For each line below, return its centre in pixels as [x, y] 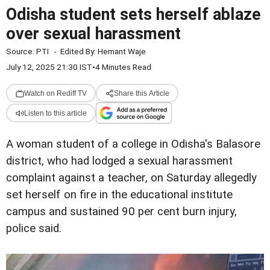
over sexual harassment [93, 34]
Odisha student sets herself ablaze [133, 14]
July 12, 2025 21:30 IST [49, 67]
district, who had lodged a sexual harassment [119, 161]
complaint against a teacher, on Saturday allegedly [131, 178]
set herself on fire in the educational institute [119, 195]
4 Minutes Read [123, 67]
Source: [21, 51]
